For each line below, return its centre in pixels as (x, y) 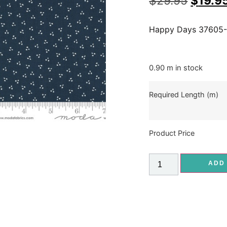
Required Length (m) (184, 94)
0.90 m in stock (176, 68)
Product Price (172, 133)
